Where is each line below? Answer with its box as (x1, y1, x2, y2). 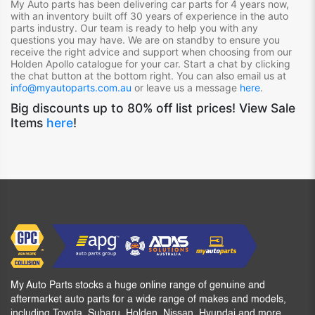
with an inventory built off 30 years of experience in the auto (11, 9, 288, 22)
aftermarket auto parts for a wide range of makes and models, (11, 294, 286, 304)
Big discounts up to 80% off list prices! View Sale (11, 100, 295, 115)
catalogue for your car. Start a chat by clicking (74, 57, 290, 70)
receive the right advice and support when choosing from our (11, 45, 292, 58)
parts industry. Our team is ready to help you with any (11, 21, 258, 34)
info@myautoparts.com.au (11, 81, 131, 94)
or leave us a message (131, 81, 240, 94)
